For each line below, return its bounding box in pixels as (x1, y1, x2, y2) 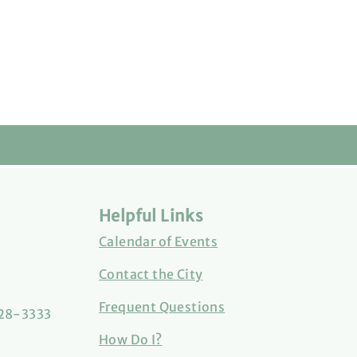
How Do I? (99, 331, 163, 347)
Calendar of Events (99, 233, 218, 249)
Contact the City (99, 266, 203, 282)
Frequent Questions (99, 299, 226, 315)
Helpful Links (99, 206, 204, 226)
